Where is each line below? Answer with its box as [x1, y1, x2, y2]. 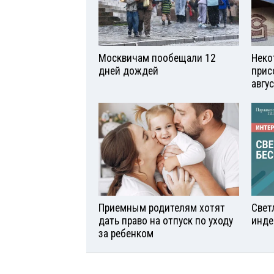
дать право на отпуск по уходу [98, 215, 233, 228]
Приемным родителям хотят [98, 202, 225, 215]
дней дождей [98, 64, 158, 77]
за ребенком [98, 228, 154, 240]
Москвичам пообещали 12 [98, 51, 216, 64]
